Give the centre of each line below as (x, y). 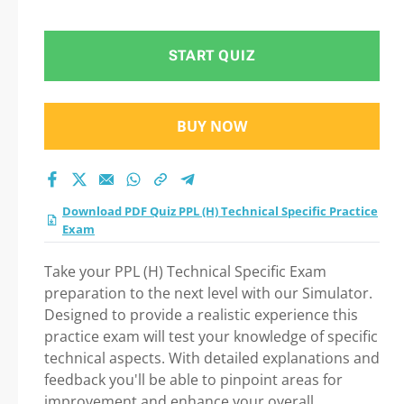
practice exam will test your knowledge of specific (211, 336)
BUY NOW (212, 126)
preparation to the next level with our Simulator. (208, 293)
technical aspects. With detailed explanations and (212, 358)
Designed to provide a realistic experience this (201, 315)
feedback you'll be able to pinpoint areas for (193, 380)
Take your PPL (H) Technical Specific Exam (185, 271)
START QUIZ (212, 55)
